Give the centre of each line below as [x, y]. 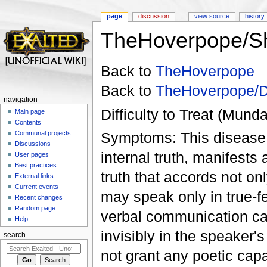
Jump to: [117, 56]
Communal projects [43, 133]
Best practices [36, 165]
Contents [28, 122]
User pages [32, 155]
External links [35, 176]
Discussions [33, 144]
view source [212, 16]
